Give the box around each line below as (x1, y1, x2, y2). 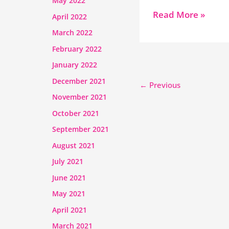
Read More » (152, 8, 205, 20)
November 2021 (52, 92, 107, 102)
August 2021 (52, 140, 95, 150)
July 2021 (52, 156, 83, 167)
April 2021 (52, 204, 87, 215)
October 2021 (52, 108, 99, 118)
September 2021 (52, 124, 109, 134)
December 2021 (52, 76, 106, 86)
